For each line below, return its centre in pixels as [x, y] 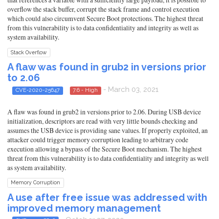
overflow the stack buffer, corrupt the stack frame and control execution [103, 9]
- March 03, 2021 [130, 90]
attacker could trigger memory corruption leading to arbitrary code [98, 139]
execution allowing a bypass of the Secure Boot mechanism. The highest [105, 149]
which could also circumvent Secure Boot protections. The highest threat [105, 19]
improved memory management [84, 208]
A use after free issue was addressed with [107, 197]
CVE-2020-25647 [37, 90]
